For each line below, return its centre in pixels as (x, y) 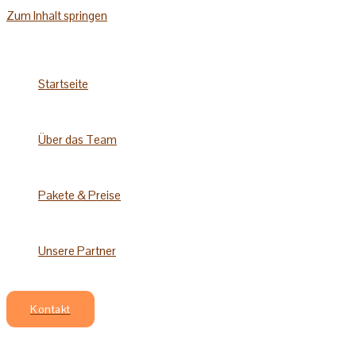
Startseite (63, 84)
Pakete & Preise (79, 195)
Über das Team (77, 139)
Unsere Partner (77, 251)
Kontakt (50, 309)
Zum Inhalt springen (57, 15)
